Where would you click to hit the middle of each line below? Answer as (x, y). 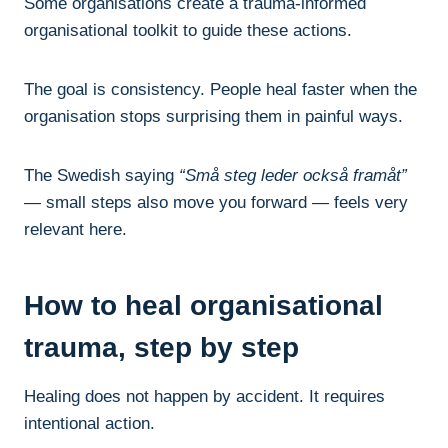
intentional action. (89, 424)
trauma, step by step (161, 348)
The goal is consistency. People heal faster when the (220, 90)
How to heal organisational (203, 306)
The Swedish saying (101, 176)
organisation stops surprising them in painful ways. (213, 117)
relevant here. (75, 230)
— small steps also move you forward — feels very (216, 203)
